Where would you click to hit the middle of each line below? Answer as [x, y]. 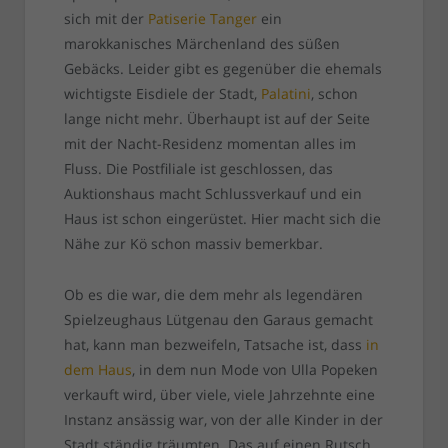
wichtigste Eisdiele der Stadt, [162, 94]
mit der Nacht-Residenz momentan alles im [209, 144]
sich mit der [105, 19]
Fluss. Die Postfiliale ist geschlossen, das [198, 169]
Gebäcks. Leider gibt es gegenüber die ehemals [222, 69]
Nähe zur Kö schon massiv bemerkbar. [193, 244]
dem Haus [97, 370]
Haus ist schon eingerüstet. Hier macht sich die [222, 219]
